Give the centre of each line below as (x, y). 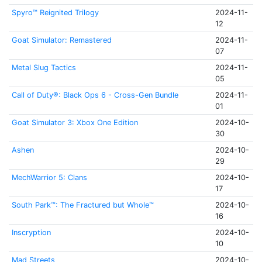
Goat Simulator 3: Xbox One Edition (75, 123)
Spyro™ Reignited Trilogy (55, 13)
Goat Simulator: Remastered (61, 40)
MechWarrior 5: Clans (49, 177)
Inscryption (31, 232)
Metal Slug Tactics (44, 68)
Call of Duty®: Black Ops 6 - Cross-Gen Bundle (95, 95)
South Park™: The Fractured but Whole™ (82, 205)
